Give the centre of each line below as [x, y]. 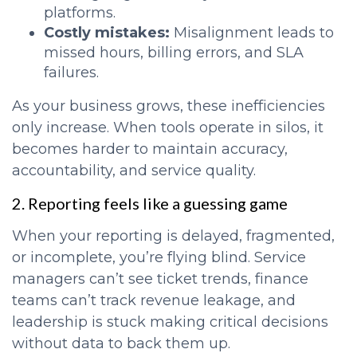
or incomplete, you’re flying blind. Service [159, 258]
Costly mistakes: [107, 33]
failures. [71, 73]
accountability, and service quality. [134, 171]
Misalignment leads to [252, 33]
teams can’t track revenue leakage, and [154, 301]
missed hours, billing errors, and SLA [174, 53]
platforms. [80, 13]
